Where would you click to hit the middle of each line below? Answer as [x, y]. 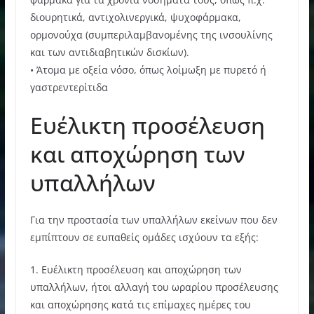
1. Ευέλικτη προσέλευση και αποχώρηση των [136, 269]
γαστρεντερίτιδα [69, 87]
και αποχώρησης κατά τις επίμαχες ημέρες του [140, 304]
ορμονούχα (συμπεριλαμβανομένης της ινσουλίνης [151, 34]
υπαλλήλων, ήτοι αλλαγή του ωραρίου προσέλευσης [154, 287]
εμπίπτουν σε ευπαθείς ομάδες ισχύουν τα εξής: [144, 237]
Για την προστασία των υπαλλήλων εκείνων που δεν [153, 219]
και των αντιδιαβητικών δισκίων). [109, 52]
